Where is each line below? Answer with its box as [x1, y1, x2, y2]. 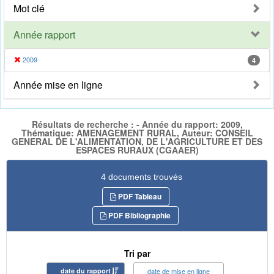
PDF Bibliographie [106, 209, 171, 221]
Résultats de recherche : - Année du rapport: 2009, [31, 118, 243, 131]
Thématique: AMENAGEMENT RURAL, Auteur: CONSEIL [21, 127, 253, 139]
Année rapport [13, 28, 75, 42]
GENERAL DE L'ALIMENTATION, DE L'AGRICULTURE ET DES [12, 135, 262, 148]
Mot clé [13, 1, 45, 16]
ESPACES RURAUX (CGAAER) [75, 144, 199, 157]
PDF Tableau [116, 190, 161, 202]
